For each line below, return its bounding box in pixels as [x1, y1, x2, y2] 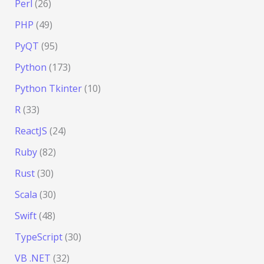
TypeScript [14, 230, 62, 244]
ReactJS [14, 124, 47, 138]
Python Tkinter [14, 82, 82, 95]
